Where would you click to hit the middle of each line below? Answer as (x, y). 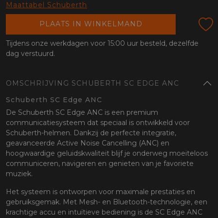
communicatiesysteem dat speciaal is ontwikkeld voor (98, 123)
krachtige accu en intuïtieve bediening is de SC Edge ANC (104, 212)
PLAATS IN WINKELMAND (91, 24)
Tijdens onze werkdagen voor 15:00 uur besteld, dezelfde (102, 44)
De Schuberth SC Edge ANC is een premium (82, 113)
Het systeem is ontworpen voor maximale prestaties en (100, 192)
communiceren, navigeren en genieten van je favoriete (100, 164)
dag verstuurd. (30, 54)
